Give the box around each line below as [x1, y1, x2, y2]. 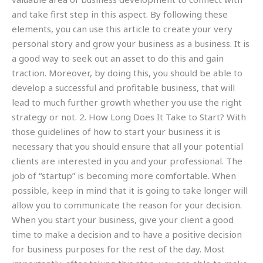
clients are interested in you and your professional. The [12, 154, 242, 167]
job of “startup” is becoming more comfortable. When [12, 169, 236, 181]
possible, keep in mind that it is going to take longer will [12, 184, 248, 196]
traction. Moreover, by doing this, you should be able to [12, 66, 242, 79]
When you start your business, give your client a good [12, 213, 234, 225]
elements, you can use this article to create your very [12, 22, 232, 35]
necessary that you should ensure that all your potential [12, 140, 243, 152]
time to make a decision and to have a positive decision [12, 228, 242, 240]
